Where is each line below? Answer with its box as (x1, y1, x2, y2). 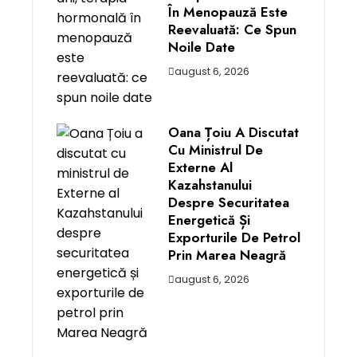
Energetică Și (168, 210, 250, 229)
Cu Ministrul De (168, 139, 263, 159)
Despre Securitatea (168, 192, 289, 212)
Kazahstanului (168, 175, 252, 194)
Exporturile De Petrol (168, 227, 300, 247)
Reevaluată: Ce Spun (168, 19, 296, 39)
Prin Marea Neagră (168, 245, 286, 265)
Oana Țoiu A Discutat (168, 122, 299, 142)
